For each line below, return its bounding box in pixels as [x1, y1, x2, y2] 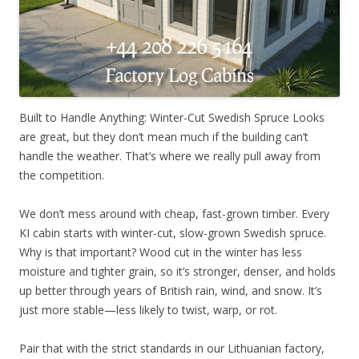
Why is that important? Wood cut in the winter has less [19, 244, 302, 260]
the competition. [19, 167, 104, 183]
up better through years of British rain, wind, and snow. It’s [19, 282, 322, 298]
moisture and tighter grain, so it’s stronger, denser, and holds [19, 263, 336, 279]
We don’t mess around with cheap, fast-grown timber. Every [19, 205, 329, 221]
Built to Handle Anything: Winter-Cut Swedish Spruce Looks [19, 109, 325, 125]
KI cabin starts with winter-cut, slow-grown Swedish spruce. [19, 224, 326, 240]
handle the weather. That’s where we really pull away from [19, 147, 321, 163]
